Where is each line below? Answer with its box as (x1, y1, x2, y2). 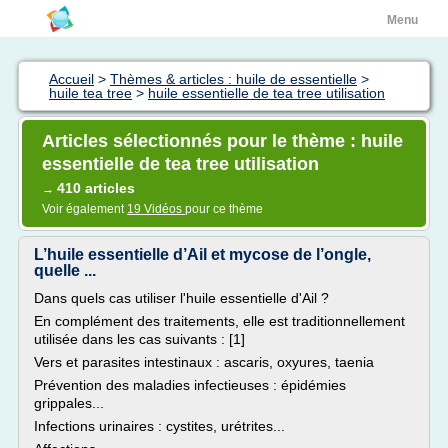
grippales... (34, 395, 104, 411)
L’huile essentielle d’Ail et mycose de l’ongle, (34, 246, 371, 263)
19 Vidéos (127, 202, 185, 216)
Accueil (49, 71, 94, 87)
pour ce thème (185, 202, 263, 216)
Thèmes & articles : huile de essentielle (110, 71, 357, 87)
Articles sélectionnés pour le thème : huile (42, 131, 403, 151)
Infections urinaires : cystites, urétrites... (34, 418, 285, 434)
